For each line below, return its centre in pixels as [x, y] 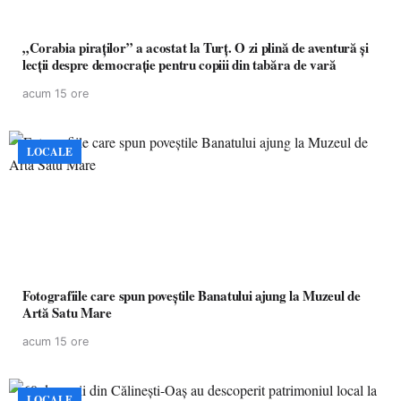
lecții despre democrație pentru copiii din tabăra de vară [179, 64]
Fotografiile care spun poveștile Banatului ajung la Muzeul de [192, 295]
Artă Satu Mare [67, 312]
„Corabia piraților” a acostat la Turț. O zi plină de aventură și [196, 47]
